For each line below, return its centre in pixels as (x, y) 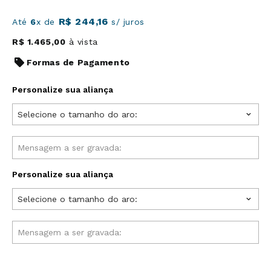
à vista (82, 42)
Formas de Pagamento (78, 62)
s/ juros (126, 22)
